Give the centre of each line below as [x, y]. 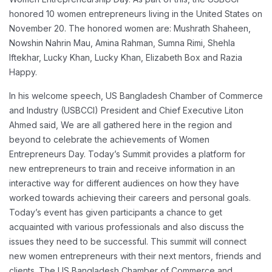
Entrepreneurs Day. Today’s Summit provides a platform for [127, 154]
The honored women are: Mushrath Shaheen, [158, 28]
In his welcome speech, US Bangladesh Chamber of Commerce [136, 96]
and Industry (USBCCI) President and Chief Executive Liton [126, 110]
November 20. [38, 28]
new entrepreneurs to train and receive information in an [122, 168]
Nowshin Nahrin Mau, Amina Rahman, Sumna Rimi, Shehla [122, 43]
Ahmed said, [34, 125]
